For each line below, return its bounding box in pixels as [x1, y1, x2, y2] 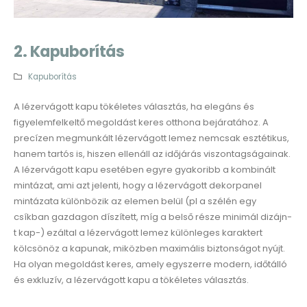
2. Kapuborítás [14, 41, 124, 63]
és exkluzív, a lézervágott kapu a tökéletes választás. [14, 273, 249, 287]
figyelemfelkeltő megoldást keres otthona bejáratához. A [14, 116, 269, 130]
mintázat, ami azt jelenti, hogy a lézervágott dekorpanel [14, 179, 262, 193]
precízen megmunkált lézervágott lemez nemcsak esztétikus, [14, 132, 289, 145]
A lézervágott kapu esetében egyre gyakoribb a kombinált [14, 163, 275, 177]
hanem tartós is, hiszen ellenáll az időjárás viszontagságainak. [14, 147, 291, 161]
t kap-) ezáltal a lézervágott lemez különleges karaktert [14, 226, 262, 240]
